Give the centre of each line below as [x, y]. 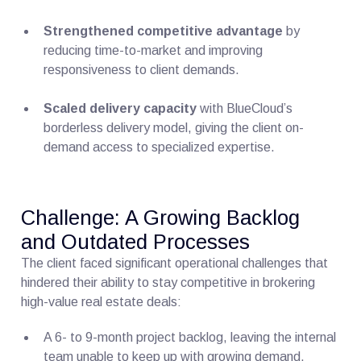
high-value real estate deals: [102, 301]
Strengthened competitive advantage [164, 31]
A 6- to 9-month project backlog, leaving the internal [190, 337]
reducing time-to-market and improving [154, 50]
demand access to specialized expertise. [160, 147]
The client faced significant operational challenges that [175, 263]
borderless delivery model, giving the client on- [174, 127]
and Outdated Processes [136, 241]
